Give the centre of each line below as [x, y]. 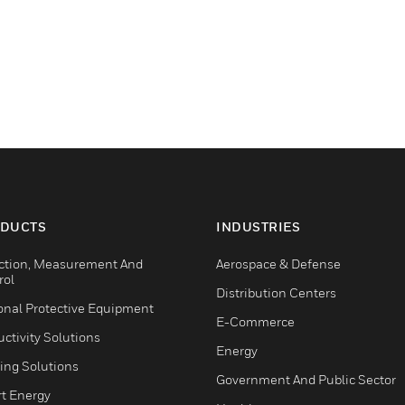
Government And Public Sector [306, 380]
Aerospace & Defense [278, 264]
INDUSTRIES [258, 227]
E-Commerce [255, 322]
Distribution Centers [276, 293]
